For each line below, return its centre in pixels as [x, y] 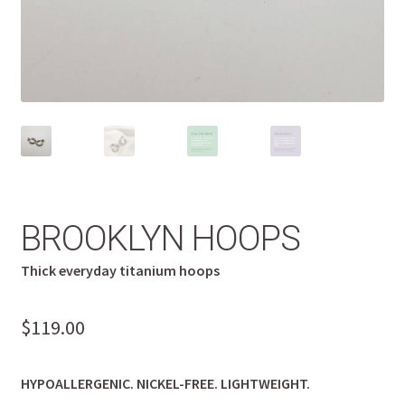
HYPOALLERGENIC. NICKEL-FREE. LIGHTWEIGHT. [165, 383]
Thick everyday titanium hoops [120, 270]
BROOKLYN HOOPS [160, 238]
